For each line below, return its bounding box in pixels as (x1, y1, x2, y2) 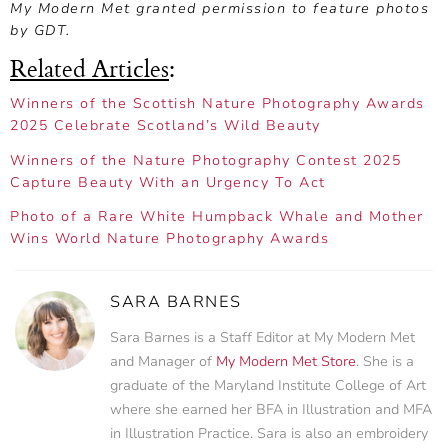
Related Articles (10, 49, 169, 86)
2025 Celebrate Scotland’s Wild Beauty (10, 116, 321, 136)
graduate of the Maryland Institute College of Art (110, 375, 426, 395)
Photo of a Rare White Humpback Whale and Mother (10, 207, 424, 227)
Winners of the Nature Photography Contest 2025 (10, 150, 401, 170)
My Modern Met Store (216, 351, 356, 371)
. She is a (356, 351, 414, 371)
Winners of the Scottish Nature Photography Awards (10, 94, 425, 114)
